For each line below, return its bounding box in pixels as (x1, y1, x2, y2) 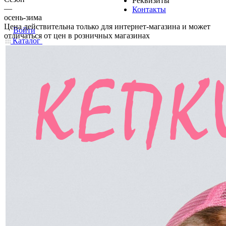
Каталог (11, 36, 42, 45)
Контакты (132, 5, 166, 14)
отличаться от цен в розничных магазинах (4, 31, 150, 40)
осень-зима (4, 13, 42, 22)
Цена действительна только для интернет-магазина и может (4, 22, 210, 31)
